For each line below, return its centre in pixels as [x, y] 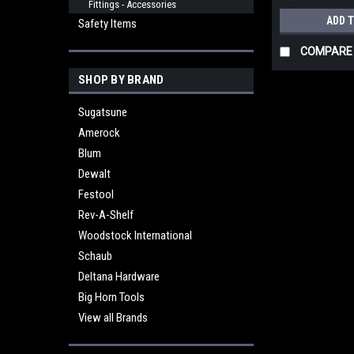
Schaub [95, 256]
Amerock [99, 133]
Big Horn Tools [111, 297]
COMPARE [326, 52]
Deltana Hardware [119, 277]
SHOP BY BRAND [121, 80]
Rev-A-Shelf [106, 215]
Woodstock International [135, 235]
